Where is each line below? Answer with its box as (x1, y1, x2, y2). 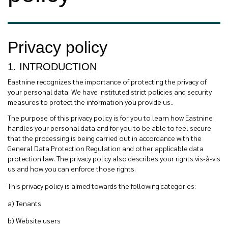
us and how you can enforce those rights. (8, 164, 136, 173)
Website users (16, 216, 61, 225)
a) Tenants (8, 198, 41, 208)
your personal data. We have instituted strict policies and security (8, 87, 212, 96)
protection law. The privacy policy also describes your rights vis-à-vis (8, 154, 220, 163)
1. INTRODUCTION (8, 61, 97, 72)
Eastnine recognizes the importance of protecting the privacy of (8, 77, 207, 86)
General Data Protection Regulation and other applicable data (8, 144, 204, 153)
